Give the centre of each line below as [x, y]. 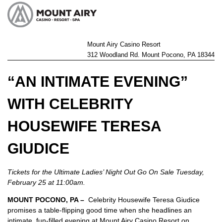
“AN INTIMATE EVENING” [98, 82]
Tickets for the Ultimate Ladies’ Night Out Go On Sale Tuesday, [106, 172]
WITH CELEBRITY [70, 104]
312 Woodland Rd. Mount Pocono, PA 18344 [151, 55]
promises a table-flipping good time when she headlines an [100, 210]
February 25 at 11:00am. [47, 182]
